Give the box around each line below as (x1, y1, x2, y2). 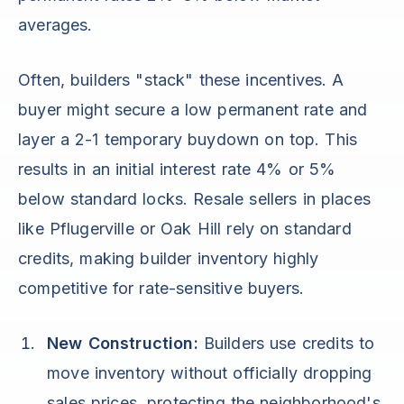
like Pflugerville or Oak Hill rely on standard (18, 219, 352, 239)
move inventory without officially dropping (47, 363, 372, 383)
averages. (18, 15, 93, 35)
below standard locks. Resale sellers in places (18, 189, 371, 209)
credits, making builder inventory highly (18, 249, 319, 269)
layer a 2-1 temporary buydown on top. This (18, 130, 358, 150)
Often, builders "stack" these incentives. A (18, 70, 344, 90)
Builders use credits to (197, 334, 375, 353)
